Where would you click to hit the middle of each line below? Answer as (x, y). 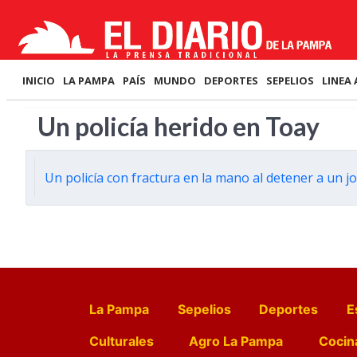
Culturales (122, 341)
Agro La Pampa (236, 341)
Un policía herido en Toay (178, 126)
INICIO (39, 80)
